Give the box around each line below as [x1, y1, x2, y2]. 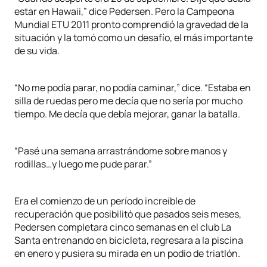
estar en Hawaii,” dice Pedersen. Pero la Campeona [14, 5, 234, 18]
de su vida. [14, 44, 60, 57]
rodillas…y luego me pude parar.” [14, 157, 152, 170]
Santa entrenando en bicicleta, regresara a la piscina [14, 234, 243, 247]
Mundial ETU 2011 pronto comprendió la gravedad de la [14, 18, 249, 31]
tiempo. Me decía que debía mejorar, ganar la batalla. [14, 107, 240, 120]
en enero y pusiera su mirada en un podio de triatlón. [14, 247, 240, 260]
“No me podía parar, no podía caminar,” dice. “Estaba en [14, 81, 251, 94]
